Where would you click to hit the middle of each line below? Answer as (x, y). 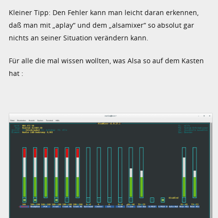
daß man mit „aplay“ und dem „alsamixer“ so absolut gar (102, 25)
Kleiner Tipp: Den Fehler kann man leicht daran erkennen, (104, 12)
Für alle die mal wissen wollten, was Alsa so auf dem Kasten (107, 60)
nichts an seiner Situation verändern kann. (79, 37)
